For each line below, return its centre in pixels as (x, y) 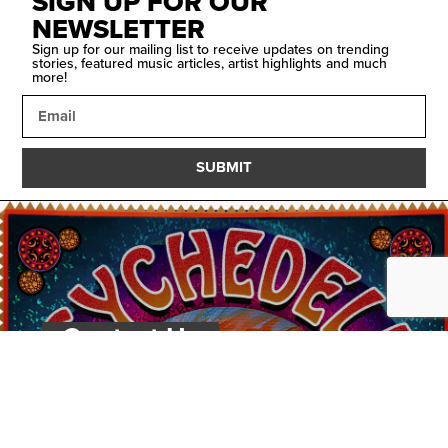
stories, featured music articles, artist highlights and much (210, 63)
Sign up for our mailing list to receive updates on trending (211, 49)
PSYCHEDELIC (322, 363)
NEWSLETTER (119, 29)
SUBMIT (224, 167)
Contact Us (131, 337)
